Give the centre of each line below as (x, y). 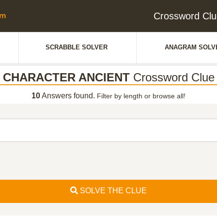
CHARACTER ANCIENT (66, 77)
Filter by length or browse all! (141, 96)
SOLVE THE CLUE (112, 191)
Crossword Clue (172, 77)
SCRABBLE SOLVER (77, 47)
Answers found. (69, 96)
